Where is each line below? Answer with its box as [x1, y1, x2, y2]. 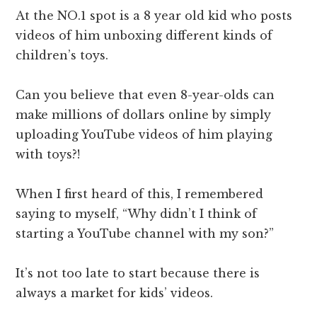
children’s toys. [16, 48, 113, 63]
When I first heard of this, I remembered [16, 187, 264, 202]
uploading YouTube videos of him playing [16, 127, 273, 142]
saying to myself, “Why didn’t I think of [16, 207, 258, 221]
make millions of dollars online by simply [16, 108, 272, 122]
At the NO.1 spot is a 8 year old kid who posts [16, 8, 293, 23]
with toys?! [16, 147, 81, 162]
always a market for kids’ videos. [16, 286, 214, 301]
